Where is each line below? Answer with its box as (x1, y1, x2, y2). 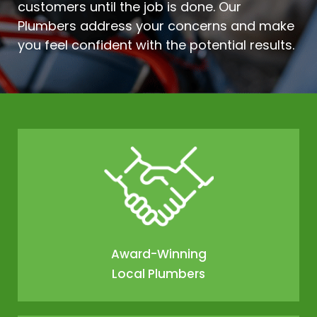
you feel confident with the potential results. (18, 35, 294, 54)
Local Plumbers (112, 265, 205, 283)
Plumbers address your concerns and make (18, 16, 294, 35)
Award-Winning (110, 246, 207, 263)
